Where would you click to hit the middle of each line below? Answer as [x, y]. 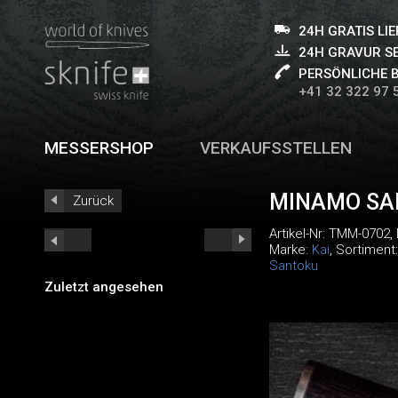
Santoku [293, 266]
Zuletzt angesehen [104, 287]
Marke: [290, 250]
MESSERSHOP [99, 148]
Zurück [93, 201]
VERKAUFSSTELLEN [276, 148]
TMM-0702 [359, 234]
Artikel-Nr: [298, 234]
